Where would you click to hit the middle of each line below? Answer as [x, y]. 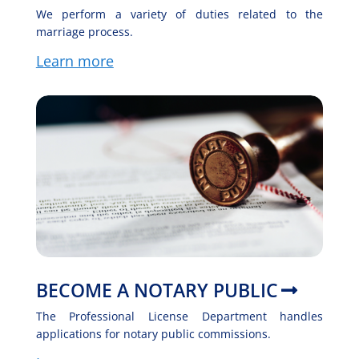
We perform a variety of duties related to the [179, 14]
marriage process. [84, 32]
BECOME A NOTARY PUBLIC [157, 290]
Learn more [75, 61]
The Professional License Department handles [179, 316]
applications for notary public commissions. [153, 333]
